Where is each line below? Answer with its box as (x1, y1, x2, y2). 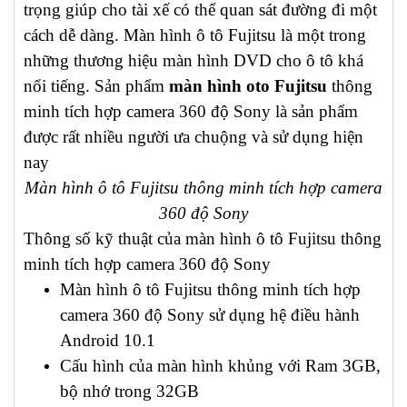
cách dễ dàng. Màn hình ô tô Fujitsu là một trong (24, 25, 366, 45)
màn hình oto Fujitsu (169, 76, 327, 95)
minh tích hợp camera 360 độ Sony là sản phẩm (24, 102, 358, 121)
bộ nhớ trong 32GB (60, 382, 203, 401)
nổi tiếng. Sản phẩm (24, 76, 169, 95)
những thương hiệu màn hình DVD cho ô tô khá (24, 51, 363, 70)
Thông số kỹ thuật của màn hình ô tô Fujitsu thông (24, 229, 382, 248)
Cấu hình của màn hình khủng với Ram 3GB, (60, 356, 381, 375)
